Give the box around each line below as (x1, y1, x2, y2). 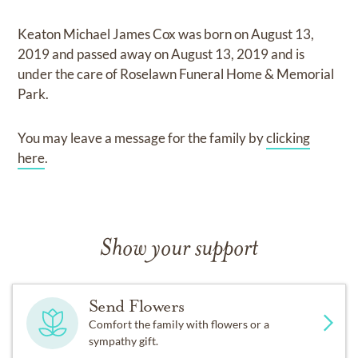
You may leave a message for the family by (18, 129, 267, 146)
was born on (178, 26, 252, 42)
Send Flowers (88, 296, 185, 316)
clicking (266, 129, 311, 146)
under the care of (18, 66, 121, 82)
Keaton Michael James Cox (18, 26, 179, 42)
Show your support (100, 237, 258, 262)
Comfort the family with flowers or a (88, 317, 269, 331)
